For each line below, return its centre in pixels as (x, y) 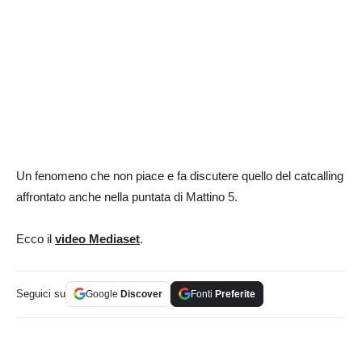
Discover (141, 294)
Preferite (235, 294)
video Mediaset (97, 238)
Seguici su (41, 293)
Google (103, 294)
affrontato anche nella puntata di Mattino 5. (127, 196)
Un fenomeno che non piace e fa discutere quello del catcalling (180, 175)
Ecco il (36, 238)
